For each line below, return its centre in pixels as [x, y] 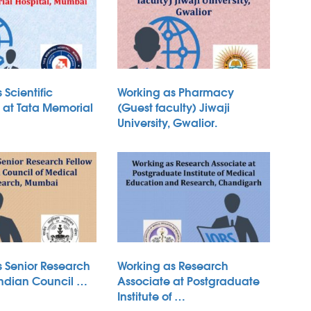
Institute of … [151, 296]
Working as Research [173, 265]
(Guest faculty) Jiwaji [174, 107]
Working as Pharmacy [176, 92]
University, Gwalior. [167, 122]
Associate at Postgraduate [188, 280]
